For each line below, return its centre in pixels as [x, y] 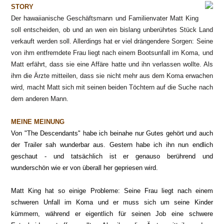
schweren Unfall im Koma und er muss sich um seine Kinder [112, 202]
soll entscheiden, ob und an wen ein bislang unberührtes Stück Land [112, 30]
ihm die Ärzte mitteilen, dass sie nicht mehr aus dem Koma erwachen [112, 76]
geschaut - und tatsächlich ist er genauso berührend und [112, 156]
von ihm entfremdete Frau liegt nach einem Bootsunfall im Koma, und [112, 53]
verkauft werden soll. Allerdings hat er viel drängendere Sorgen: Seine [112, 41]
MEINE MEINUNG [38, 122]
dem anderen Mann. [40, 99]
